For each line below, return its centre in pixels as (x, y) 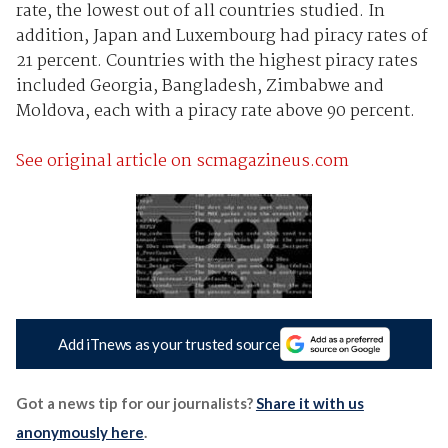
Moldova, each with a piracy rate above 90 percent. (215, 111)
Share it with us (309, 403)
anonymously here (79, 432)
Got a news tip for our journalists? (135, 403)
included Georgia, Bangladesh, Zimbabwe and (199, 86)
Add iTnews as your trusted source (169, 344)
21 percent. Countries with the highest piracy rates (216, 61)
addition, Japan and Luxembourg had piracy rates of (221, 36)
